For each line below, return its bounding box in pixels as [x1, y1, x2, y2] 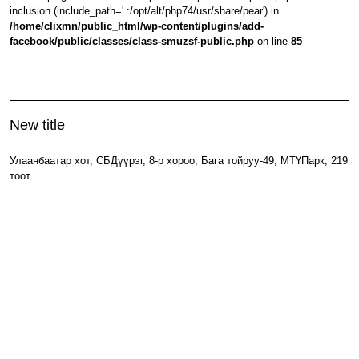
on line [254, 34, 292, 47]
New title [10, 117, 66, 134]
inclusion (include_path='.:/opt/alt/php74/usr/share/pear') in [10, 4, 280, 17]
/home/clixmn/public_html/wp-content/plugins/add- [10, 19, 264, 32]
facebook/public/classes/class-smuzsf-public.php [10, 34, 255, 47]
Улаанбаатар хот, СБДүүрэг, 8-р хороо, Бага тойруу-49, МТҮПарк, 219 [10, 155, 349, 167]
